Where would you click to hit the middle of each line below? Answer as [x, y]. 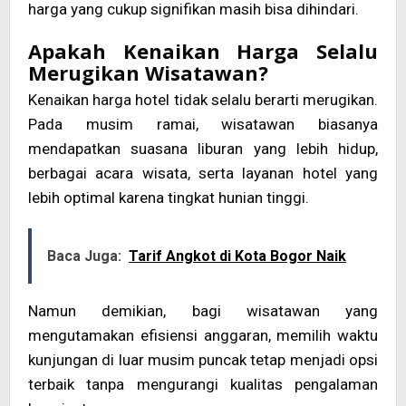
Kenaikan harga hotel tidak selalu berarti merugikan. [203, 99]
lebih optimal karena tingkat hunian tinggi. [169, 197]
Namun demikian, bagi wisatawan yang [203, 310]
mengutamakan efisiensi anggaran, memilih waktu [203, 335]
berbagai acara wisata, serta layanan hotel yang [203, 173]
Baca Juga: [84, 256]
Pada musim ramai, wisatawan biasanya [203, 124]
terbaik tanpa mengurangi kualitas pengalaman [203, 384]
